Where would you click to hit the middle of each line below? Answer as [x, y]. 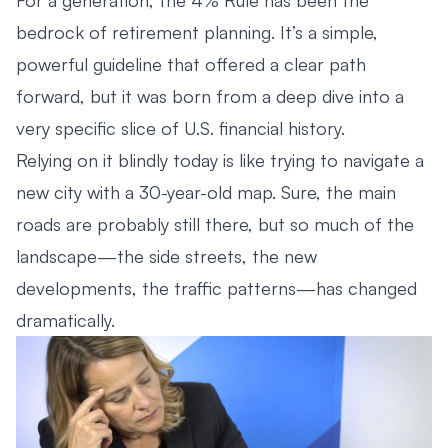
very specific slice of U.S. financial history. [180, 127]
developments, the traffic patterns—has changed [216, 287]
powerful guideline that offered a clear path [191, 63]
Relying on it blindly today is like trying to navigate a [220, 159]
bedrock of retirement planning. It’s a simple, [197, 31]
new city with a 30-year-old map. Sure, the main [206, 191]
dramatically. [65, 319]
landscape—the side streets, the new [166, 255]
